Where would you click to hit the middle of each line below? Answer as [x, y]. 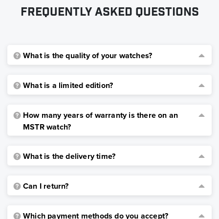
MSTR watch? [47, 127]
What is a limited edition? [68, 85]
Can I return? [46, 186]
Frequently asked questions [109, 13]
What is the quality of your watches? [88, 55]
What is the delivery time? [69, 156]
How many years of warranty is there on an [101, 115]
